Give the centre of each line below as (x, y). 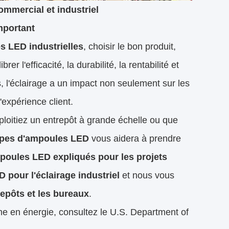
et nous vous (147, 176)
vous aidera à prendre (135, 139)
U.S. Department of (149, 212)
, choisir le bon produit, (130, 47)
